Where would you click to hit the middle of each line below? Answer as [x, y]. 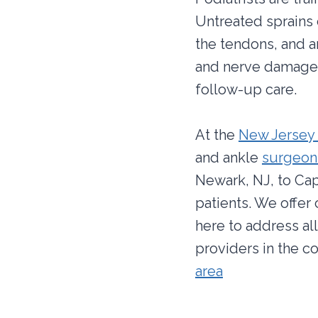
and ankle [229, 158]
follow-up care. [246, 90]
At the [217, 135]
